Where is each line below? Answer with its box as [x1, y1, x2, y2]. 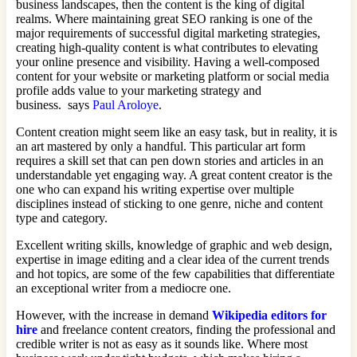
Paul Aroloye [92, 97, 159, 112]
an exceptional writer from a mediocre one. [16, 280, 234, 295]
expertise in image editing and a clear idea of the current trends [16, 252, 329, 266]
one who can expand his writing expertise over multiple [16, 182, 294, 196]
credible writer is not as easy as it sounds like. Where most [16, 336, 308, 351]
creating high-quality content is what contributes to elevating [16, 40, 318, 54]
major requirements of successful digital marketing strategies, [16, 25, 320, 40]
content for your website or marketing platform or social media [16, 69, 329, 83]
